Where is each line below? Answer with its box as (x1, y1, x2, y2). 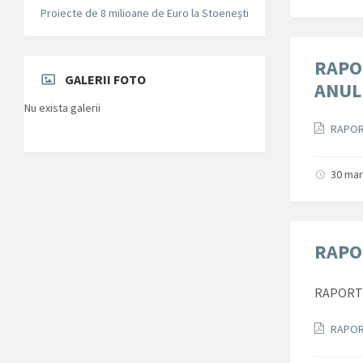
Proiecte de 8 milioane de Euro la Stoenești (41, 6, 249, 21)
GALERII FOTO (65, 71, 146, 88)
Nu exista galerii (24, 100, 100, 116)
